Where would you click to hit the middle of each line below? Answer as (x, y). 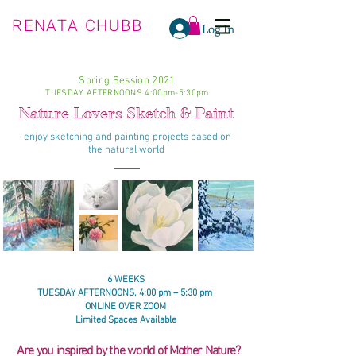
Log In (218, 28)
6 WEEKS (126, 279)
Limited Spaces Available (126, 320)
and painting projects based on (162, 137)
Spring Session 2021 (127, 81)
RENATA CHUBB (77, 26)
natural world (134, 150)
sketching (71, 137)
